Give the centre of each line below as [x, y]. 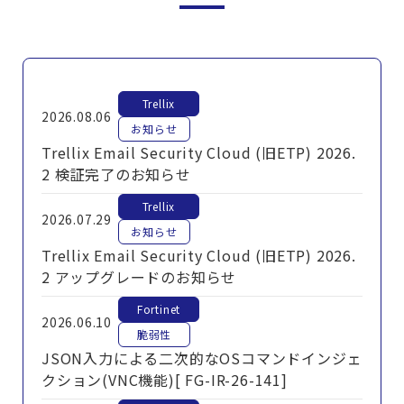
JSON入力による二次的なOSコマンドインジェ [202, 358]
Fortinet [159, 309]
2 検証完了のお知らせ [116, 174]
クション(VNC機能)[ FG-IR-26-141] [165, 380]
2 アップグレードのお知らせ [139, 277]
